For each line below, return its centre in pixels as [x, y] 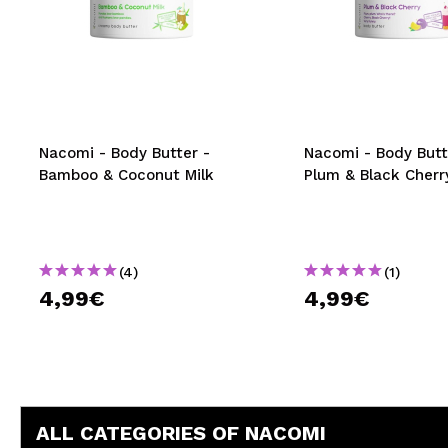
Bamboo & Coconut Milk [126, 175]
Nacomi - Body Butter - [124, 153]
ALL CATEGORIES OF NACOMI [181, 433]
